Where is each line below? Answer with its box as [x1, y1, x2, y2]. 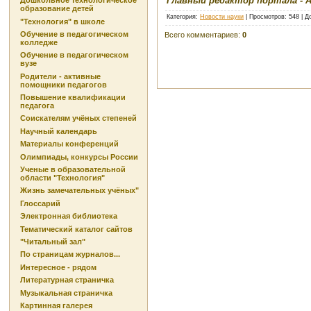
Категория [167, 12, 196, 20]
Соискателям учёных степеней [20, 114, 137, 123]
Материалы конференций [20, 140, 119, 149]
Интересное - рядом [20, 262, 96, 271]
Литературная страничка [20, 276, 114, 285]
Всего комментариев [165, 30, 238, 39]
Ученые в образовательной [20, 165, 126, 174]
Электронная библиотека [20, 212, 117, 221]
